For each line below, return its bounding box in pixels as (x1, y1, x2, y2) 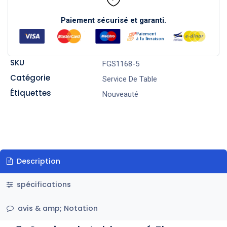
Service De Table (102, 74, 157, 84)
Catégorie (10, 72, 50, 83)
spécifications (14, 179, 71, 190)
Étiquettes (10, 87, 51, 98)
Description (14, 156, 60, 166)
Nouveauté (102, 89, 138, 99)
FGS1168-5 (102, 59, 139, 68)
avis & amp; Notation (15, 203, 98, 213)
